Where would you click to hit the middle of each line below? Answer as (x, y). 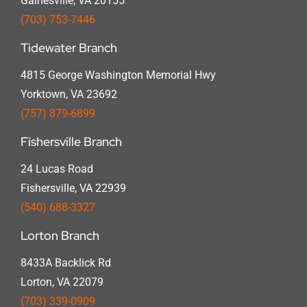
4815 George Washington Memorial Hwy (118, 75)
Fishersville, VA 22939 (73, 188)
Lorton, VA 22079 (62, 282)
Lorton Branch (60, 235)
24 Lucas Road (57, 169)
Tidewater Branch (69, 47)
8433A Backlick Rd (65, 262)
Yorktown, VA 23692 (69, 94)
